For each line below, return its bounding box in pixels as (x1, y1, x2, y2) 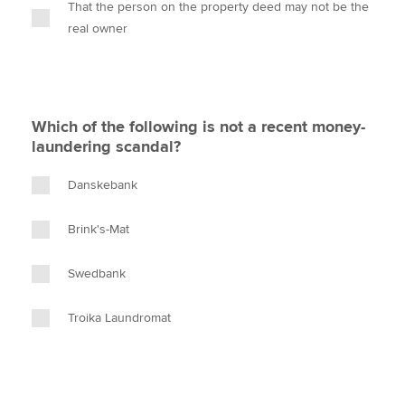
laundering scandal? (32, 137, 181, 156)
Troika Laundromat (68, 310, 171, 325)
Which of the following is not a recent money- (32, 117, 365, 137)
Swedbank (68, 266, 126, 281)
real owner (68, 21, 127, 36)
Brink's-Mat (68, 221, 129, 237)
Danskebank (68, 177, 137, 193)
